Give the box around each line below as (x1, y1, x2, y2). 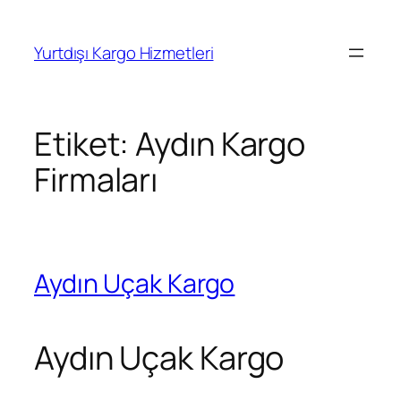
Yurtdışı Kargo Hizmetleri (34, 40, 214, 64)
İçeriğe (6, 5, 57, 29)
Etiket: (34, 122, 136, 166)
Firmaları (34, 158, 158, 202)
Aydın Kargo (135, 122, 306, 166)
